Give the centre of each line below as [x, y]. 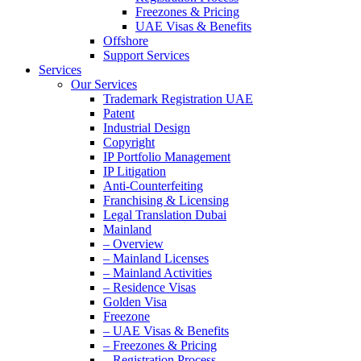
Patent [119, 113]
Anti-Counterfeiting [153, 186]
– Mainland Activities [158, 273]
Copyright [129, 142]
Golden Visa [135, 302]
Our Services [104, 84]
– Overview [133, 244]
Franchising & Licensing [166, 200]
